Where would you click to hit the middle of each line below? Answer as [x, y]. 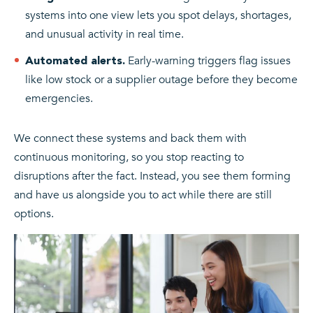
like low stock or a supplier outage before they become [161, 80]
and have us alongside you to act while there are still [143, 195]
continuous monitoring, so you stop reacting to [129, 158]
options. [34, 214]
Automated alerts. [75, 61]
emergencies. [59, 99]
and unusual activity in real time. [104, 35]
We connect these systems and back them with [130, 139]
